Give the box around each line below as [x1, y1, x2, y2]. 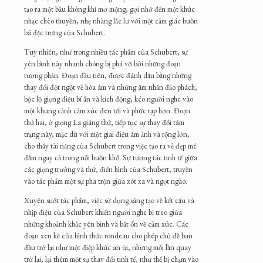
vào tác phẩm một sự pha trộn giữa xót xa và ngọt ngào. [24, 176, 187, 187]
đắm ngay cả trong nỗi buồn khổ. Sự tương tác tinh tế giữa [24, 153, 197, 163]
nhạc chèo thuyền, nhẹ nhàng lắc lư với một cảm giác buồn [24, 16, 198, 26]
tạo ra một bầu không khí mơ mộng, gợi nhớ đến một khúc [24, 4, 195, 15]
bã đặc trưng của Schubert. [24, 28, 105, 38]
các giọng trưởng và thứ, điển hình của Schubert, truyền [24, 164, 193, 175]
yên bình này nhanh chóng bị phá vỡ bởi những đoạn [24, 59, 181, 69]
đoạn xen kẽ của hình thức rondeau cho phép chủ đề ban [24, 231, 193, 241]
